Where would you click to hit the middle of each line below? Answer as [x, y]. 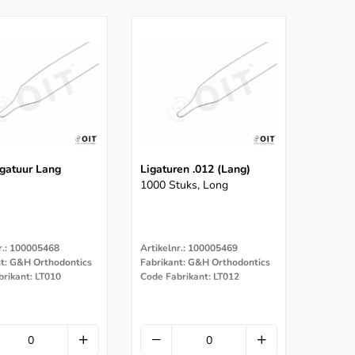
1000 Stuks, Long [184, 185]
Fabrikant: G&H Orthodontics [205, 263]
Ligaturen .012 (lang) [195, 170]
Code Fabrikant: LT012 [190, 277]
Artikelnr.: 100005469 [189, 248]
